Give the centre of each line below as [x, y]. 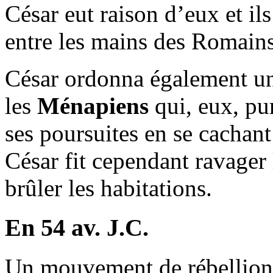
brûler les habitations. [108, 188]
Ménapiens [93, 106]
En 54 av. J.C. [77, 227]
